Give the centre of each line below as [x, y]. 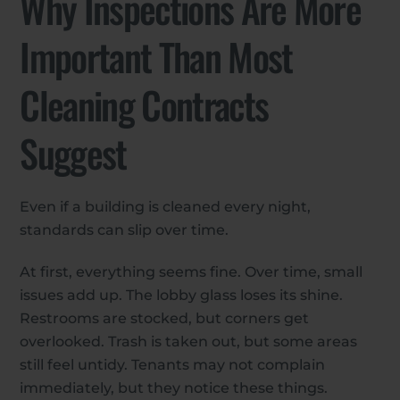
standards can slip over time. [125, 229]
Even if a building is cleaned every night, [166, 206]
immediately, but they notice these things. [174, 387]
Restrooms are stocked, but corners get [165, 318]
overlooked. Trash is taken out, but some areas [189, 341]
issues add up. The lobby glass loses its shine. [182, 295]
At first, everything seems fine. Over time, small [192, 271]
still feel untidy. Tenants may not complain [173, 364]
